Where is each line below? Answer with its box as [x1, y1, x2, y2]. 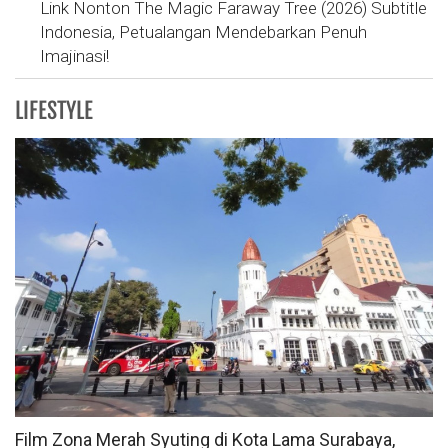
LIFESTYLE [15, 97, 93, 125]
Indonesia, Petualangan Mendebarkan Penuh [40, 22, 367, 43]
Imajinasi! [40, 46, 109, 67]
